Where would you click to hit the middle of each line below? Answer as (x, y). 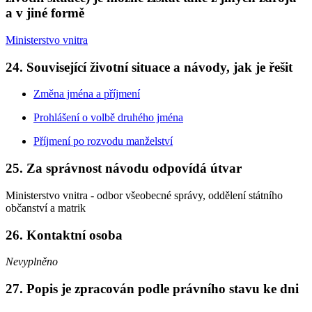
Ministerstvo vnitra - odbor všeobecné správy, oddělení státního (144, 195)
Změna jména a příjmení (87, 94)
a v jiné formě (45, 13)
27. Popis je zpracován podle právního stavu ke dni (152, 288)
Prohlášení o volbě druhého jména (108, 118)
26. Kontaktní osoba (64, 235)
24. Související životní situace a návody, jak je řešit (149, 67)
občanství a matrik (46, 208)
